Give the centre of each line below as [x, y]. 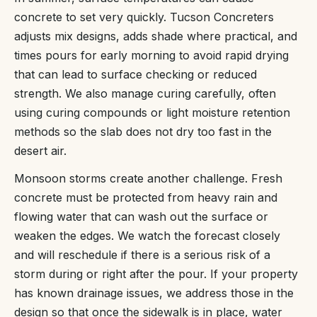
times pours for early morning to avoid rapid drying [151, 55]
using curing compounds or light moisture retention [152, 113]
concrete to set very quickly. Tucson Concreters [144, 17]
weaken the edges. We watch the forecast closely [147, 236]
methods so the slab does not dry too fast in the [143, 132]
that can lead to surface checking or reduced [136, 74]
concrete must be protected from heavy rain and [146, 197]
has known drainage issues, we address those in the [154, 293]
